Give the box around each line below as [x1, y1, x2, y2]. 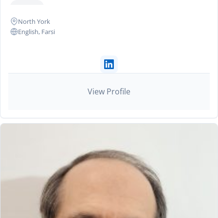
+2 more [15, 2, 39, 11]
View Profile [88, 86, 130, 97]
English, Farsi [18, 27, 55, 36]
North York [18, 17, 50, 26]
